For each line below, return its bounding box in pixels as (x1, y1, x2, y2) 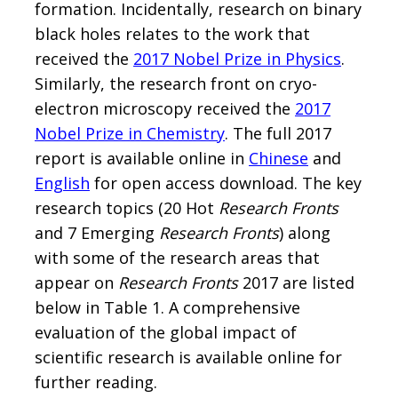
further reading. (35, 371, 157, 394)
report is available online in (35, 147, 249, 170)
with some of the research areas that (35, 247, 320, 269)
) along (279, 222, 330, 244)
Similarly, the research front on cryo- (35, 73, 317, 95)
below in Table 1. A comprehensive (35, 297, 300, 319)
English (35, 172, 90, 195)
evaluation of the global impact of (35, 322, 297, 344)
